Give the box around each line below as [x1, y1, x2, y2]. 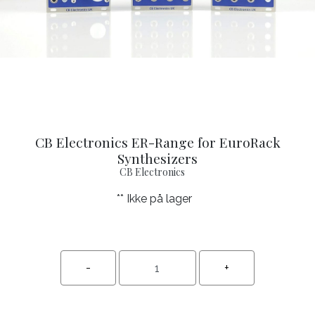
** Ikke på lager [116, 192, 192, 206]
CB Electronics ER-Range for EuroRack [34, 133, 281, 152]
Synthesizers [117, 149, 198, 168]
